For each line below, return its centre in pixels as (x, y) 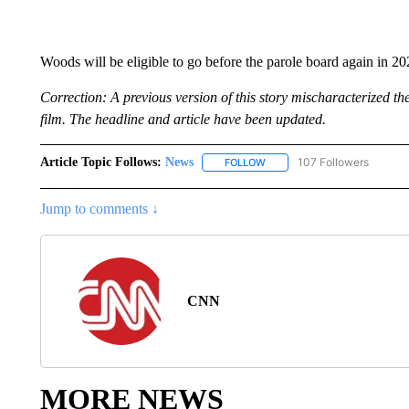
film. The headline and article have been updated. (183, 119)
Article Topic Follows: (100, 162)
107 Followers (333, 162)
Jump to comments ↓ (99, 209)
